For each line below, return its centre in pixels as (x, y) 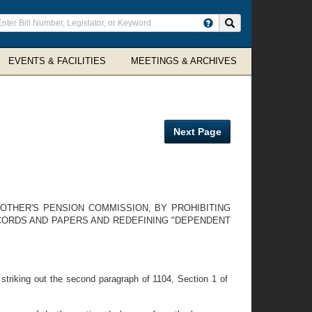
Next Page (197, 132)
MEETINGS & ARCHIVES (184, 61)
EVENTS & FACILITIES (57, 61)
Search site (257, 22)
